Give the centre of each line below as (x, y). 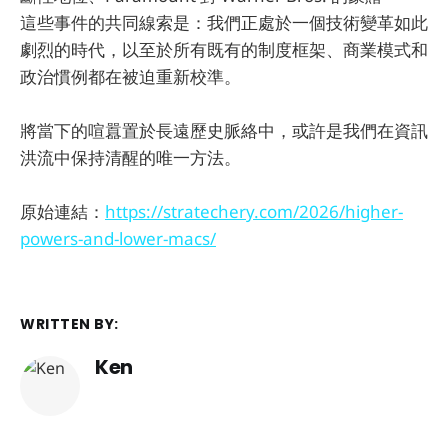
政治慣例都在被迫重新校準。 (130, 76)
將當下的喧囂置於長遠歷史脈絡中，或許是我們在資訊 (224, 131)
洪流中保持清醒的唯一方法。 (130, 158)
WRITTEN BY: (69, 324)
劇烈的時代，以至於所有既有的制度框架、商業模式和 (224, 49)
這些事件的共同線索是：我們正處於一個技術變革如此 (224, 22)
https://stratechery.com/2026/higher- (254, 212)
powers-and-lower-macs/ (118, 239)
